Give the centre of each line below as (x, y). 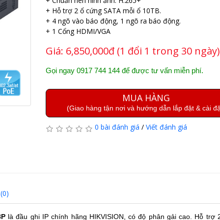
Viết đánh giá (166, 127)
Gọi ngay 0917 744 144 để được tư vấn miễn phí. (124, 70)
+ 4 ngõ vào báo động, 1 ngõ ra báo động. (113, 21)
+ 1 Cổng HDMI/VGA (78, 31)
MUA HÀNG (146, 98)
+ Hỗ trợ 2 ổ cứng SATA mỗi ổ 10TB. (103, 11)
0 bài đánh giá (117, 127)
